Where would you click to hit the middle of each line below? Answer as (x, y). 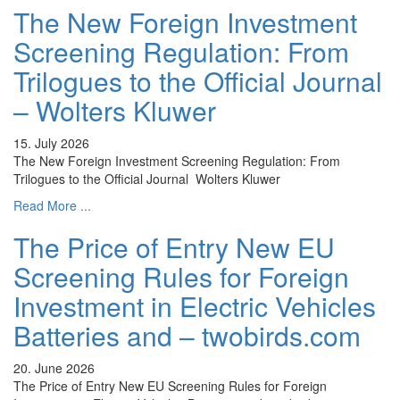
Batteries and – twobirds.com (187, 336)
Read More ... (52, 206)
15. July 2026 (51, 143)
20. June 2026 (54, 368)
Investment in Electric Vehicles (195, 306)
